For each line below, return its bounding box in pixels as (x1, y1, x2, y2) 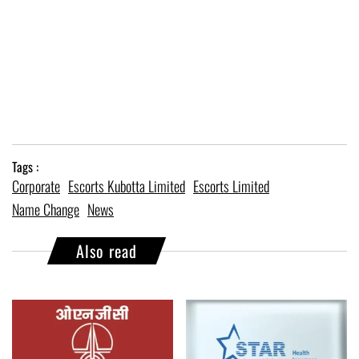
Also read (76, 239, 137, 264)
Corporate (12, 175, 60, 197)
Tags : (12, 157, 38, 177)
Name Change (12, 199, 79, 220)
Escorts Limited (193, 175, 269, 197)
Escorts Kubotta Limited (68, 175, 185, 197)
